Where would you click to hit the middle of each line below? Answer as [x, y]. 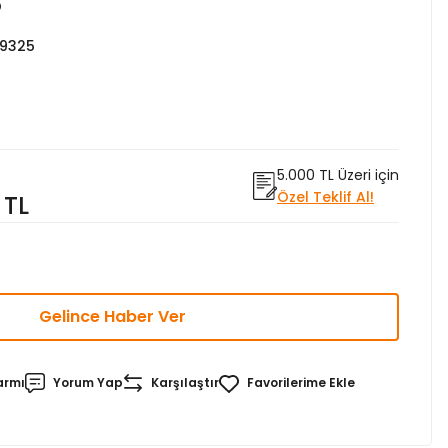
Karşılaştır [185, 382]
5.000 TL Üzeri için [338, 175]
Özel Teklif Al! [325, 197]
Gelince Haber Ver [112, 316]
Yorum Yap [88, 382]
